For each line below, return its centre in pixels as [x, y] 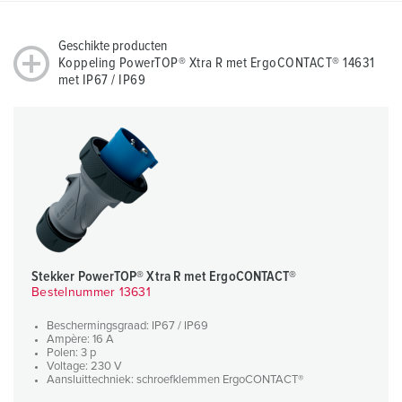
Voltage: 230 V [84, 367]
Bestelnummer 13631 [92, 293]
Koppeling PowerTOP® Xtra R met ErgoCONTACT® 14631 [217, 63]
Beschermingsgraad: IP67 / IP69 [127, 327]
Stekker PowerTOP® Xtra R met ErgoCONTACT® [164, 277]
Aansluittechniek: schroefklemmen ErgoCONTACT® [175, 380]
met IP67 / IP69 [102, 80]
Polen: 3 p [71, 354]
